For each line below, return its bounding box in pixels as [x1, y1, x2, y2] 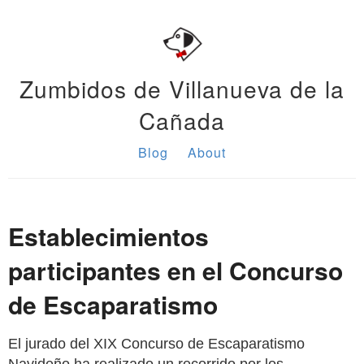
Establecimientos [8, 219, 209, 253]
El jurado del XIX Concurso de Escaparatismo [8, 336, 305, 352]
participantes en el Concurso [8, 253, 343, 288]
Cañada [139, 104, 225, 136]
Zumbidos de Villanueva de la [19, 72, 344, 105]
